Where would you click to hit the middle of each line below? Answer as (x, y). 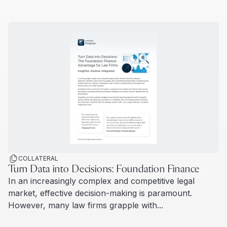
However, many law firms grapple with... (86, 205)
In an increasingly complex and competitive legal (101, 181)
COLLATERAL (38, 159)
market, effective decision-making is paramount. (100, 193)
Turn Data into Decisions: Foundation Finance (104, 169)
